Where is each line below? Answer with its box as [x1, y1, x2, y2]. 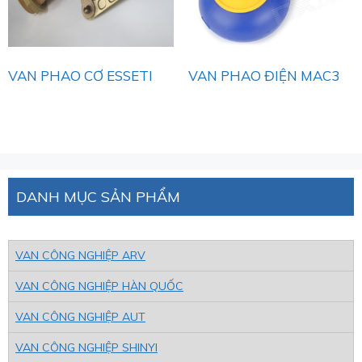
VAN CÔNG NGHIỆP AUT [15, 309, 145, 325]
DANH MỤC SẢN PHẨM [16, 187, 180, 207]
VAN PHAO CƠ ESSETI [8, 66, 153, 84]
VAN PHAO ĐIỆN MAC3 [187, 66, 339, 84]
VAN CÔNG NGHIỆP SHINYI [15, 340, 158, 356]
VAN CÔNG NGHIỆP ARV [15, 248, 145, 263]
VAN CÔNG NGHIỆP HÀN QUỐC [15, 279, 183, 294]
